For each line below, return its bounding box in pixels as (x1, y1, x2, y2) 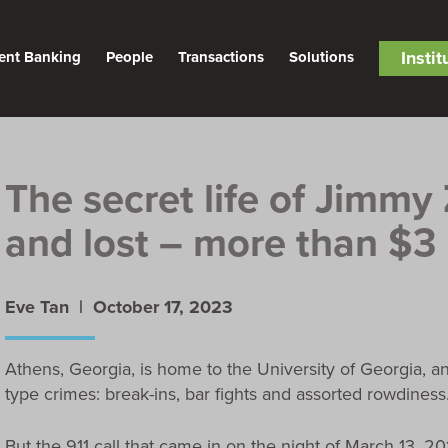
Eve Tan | (5, 293, 93, 320)
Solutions (289, 45, 354, 68)
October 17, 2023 (93, 293, 233, 320)
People (106, 45, 153, 68)
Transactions (178, 45, 264, 68)
